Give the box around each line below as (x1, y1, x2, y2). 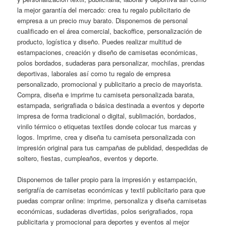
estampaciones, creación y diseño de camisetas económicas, (17, 47, 198, 57)
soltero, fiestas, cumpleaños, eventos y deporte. (17, 153, 159, 163)
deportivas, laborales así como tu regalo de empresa (17, 68, 171, 78)
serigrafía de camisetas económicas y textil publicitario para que (17, 185, 206, 195)
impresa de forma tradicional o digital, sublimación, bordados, (17, 110, 197, 121)
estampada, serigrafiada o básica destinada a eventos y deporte (17, 100, 205, 110)
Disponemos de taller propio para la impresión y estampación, (17, 175, 198, 185)
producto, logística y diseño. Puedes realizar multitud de (17, 36, 182, 46)
